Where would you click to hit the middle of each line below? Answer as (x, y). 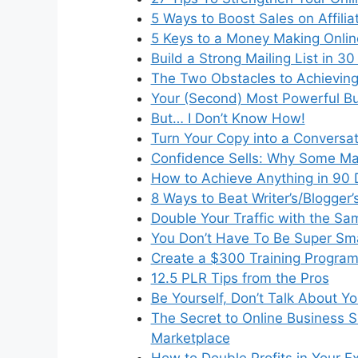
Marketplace (190, 338)
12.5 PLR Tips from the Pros (240, 278)
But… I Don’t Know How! (228, 118)
